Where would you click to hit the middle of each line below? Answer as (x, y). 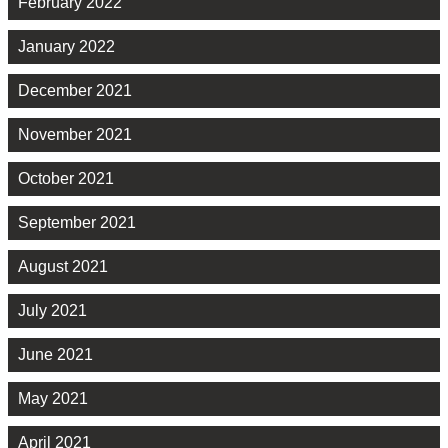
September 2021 (77, 223)
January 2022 (66, 47)
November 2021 (75, 135)
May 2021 (53, 399)
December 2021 (75, 91)
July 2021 (52, 311)
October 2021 (66, 179)
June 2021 (55, 355)
